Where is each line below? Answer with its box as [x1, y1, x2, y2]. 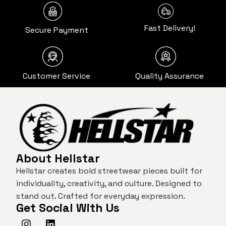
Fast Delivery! [144, 22, 195, 33]
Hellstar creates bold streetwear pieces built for [16, 165, 202, 176]
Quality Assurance [135, 71, 204, 82]
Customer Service [23, 71, 90, 82]
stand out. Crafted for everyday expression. [16, 190, 185, 201]
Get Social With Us [16, 200, 120, 215]
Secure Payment [25, 24, 88, 35]
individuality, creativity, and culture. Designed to [16, 178, 202, 189]
